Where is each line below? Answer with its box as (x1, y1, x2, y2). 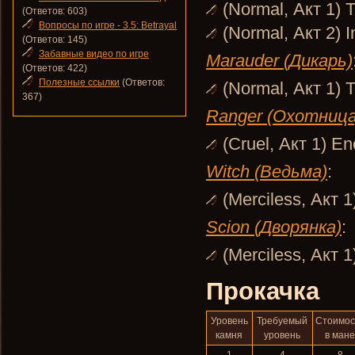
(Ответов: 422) (22, 63, 87, 74)
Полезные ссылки (39, 77, 120, 88)
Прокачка (206, 277, 319, 304)
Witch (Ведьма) (206, 162, 327, 181)
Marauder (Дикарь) (206, 51, 353, 71)
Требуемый (257, 315, 308, 326)
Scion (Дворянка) (206, 217, 342, 237)
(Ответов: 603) (22, 6, 87, 17)
